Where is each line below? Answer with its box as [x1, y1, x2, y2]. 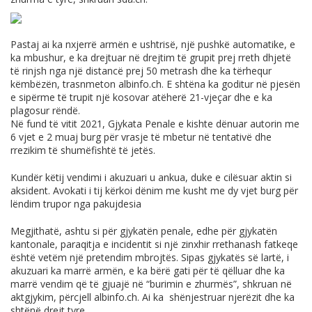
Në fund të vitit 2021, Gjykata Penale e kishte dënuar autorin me [10, 116, 299, 130]
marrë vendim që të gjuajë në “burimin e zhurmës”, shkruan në [10, 276, 292, 290]
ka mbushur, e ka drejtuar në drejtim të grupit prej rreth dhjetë [10, 50, 291, 64]
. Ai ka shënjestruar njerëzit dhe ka [137, 290, 295, 304]
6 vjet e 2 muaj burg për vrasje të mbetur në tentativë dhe [10, 130, 272, 143]
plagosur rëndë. [10, 103, 80, 117]
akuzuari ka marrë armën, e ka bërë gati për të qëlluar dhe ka [10, 263, 285, 277]
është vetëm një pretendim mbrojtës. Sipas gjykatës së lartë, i [10, 250, 289, 264]
